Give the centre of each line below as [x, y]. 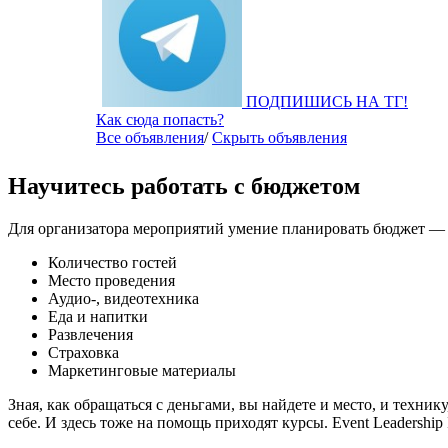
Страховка [83, 352]
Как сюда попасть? [160, 120]
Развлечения [90, 334]
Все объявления [150, 138]
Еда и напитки [98, 316]
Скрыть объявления [279, 138]
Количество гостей [112, 262]
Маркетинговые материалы [142, 370]
